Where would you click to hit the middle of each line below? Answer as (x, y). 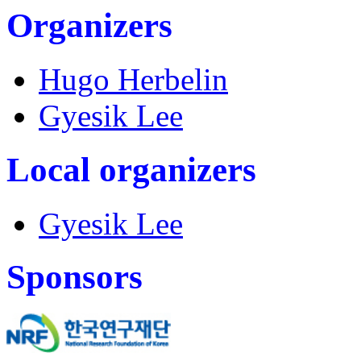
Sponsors (75, 277)
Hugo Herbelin (133, 79)
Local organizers (131, 169)
